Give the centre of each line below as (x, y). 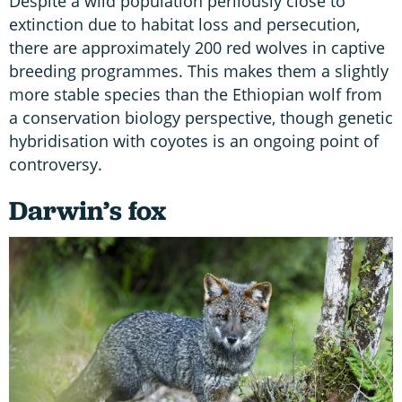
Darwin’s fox (87, 211)
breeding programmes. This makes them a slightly (199, 71)
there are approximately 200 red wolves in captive (197, 48)
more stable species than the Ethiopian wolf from (196, 95)
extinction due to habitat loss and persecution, (184, 25)
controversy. (58, 165)
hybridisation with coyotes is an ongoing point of (194, 141)
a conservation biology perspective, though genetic (201, 118)
